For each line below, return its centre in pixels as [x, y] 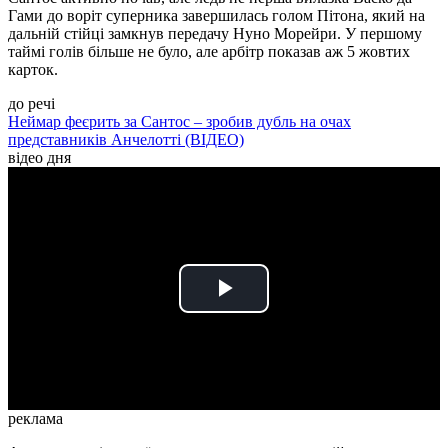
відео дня [39, 158]
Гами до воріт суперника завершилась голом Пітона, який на [216, 16]
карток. [33, 70]
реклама [35, 419]
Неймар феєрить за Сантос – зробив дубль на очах [179, 122]
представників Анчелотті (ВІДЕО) [126, 140]
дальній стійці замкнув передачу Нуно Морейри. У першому [215, 34]
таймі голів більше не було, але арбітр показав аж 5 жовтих [209, 52]
